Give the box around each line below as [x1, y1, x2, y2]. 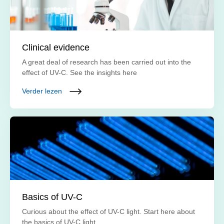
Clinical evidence [21, 42, 89, 53]
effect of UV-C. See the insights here [21, 68, 137, 77]
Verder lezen [21, 87, 62, 95]
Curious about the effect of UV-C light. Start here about [21, 207, 195, 215]
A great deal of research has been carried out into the [21, 58, 191, 66]
